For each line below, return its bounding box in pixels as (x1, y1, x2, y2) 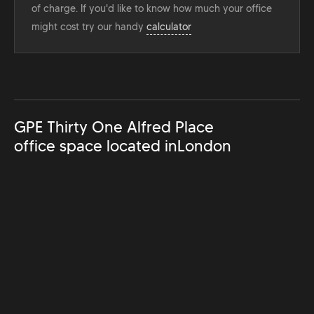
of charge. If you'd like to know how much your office (32, 1, 272, 15)
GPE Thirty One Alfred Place (14, 117, 214, 137)
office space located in (14, 136, 177, 156)
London (177, 136, 231, 156)
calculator (146, 20, 191, 33)
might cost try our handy (32, 20, 146, 33)
